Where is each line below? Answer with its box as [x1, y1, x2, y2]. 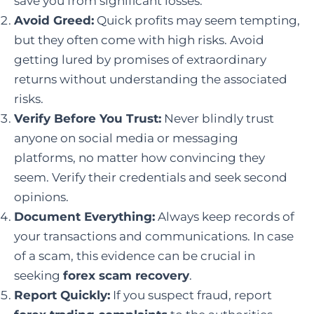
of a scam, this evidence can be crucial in [14, 248, 255, 263]
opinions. [14, 189, 69, 204]
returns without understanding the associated [14, 71, 287, 86]
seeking [14, 268, 63, 282]
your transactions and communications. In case [14, 228, 294, 243]
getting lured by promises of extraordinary [14, 52, 266, 67]
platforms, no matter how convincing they [14, 150, 265, 165]
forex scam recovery [63, 268, 189, 282]
